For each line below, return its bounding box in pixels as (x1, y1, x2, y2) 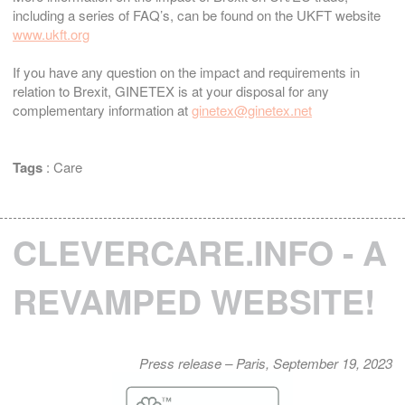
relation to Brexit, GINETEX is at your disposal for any (13, 81, 329, 101)
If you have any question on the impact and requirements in (13, 62, 360, 82)
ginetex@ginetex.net (192, 100, 312, 120)
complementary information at (13, 100, 192, 120)
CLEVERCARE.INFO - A (13, 228, 387, 278)
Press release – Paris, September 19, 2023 (139, 353, 392, 373)
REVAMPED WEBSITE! (13, 277, 375, 326)
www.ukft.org (13, 24, 89, 44)
